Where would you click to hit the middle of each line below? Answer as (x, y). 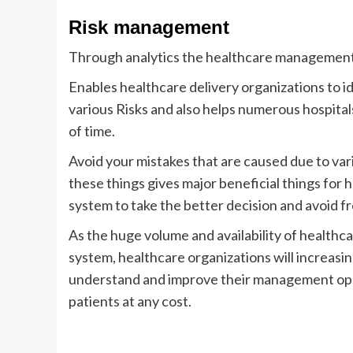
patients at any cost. (130, 301)
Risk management (149, 27)
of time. (92, 131)
